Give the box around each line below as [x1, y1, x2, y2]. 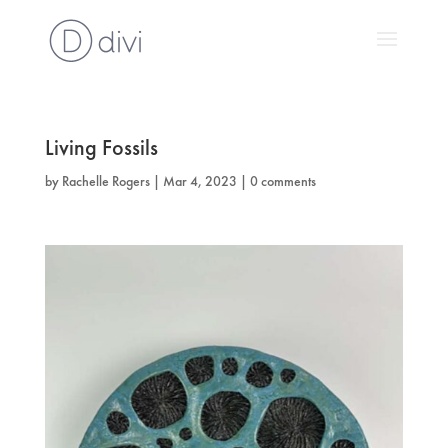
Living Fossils [44, 133, 158, 162]
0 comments [249, 172, 316, 190]
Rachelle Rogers [61, 172, 150, 190]
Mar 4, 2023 [162, 172, 237, 190]
